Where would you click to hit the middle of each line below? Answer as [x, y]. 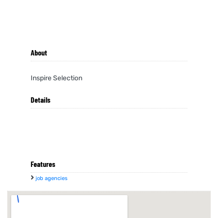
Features [43, 164]
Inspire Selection [56, 78]
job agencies [52, 178]
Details [41, 100]
